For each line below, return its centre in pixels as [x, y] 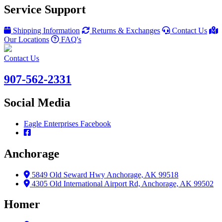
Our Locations [27, 39]
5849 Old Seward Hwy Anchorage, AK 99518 [105, 174]
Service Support [45, 10]
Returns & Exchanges [126, 30]
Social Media [37, 102]
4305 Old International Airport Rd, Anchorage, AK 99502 [123, 183]
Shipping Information [46, 30]
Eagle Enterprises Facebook [67, 123]
